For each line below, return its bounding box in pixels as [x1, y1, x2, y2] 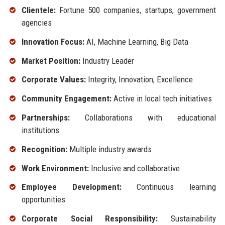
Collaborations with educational [69, 112, 216, 123]
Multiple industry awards [67, 144, 152, 154]
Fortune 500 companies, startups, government [55, 5, 216, 15]
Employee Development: [21, 182, 122, 192]
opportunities [21, 194, 65, 205]
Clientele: [21, 5, 56, 15]
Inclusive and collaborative [88, 163, 180, 173]
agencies [21, 17, 52, 28]
